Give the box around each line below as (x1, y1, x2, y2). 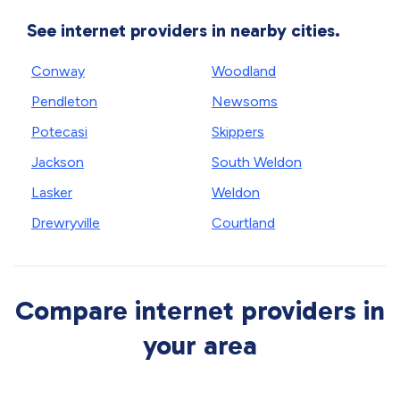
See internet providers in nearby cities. (27, 20, 340, 41)
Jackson (31, 154, 84, 171)
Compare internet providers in (15, 295, 385, 327)
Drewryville (31, 214, 100, 231)
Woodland (212, 62, 276, 79)
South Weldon (212, 154, 302, 171)
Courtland (212, 214, 275, 231)
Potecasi (31, 123, 87, 140)
